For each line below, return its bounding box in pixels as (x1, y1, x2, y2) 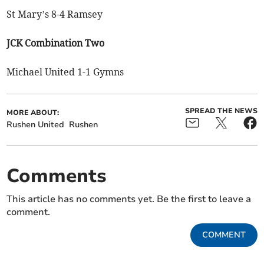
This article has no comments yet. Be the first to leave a (6, 193, 252, 206)
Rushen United (6, 119, 65, 131)
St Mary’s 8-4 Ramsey (6, 8, 103, 21)
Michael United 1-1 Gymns (6, 66, 124, 78)
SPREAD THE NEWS (184, 106, 258, 116)
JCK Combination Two (6, 37, 105, 49)
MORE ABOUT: (6, 108, 60, 118)
